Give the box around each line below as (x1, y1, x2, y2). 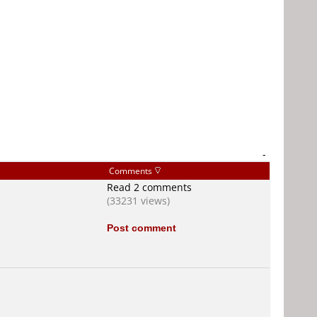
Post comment (107, 221, 176, 234)
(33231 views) (107, 194, 170, 207)
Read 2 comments (107, 180, 192, 194)
